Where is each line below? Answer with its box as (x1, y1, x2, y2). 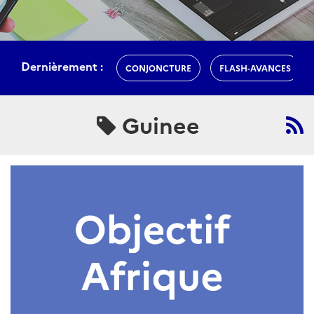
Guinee (116, 109, 200, 139)
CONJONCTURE (125, 62, 191, 74)
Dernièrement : (21, 58, 103, 74)
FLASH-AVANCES (219, 62, 291, 74)
